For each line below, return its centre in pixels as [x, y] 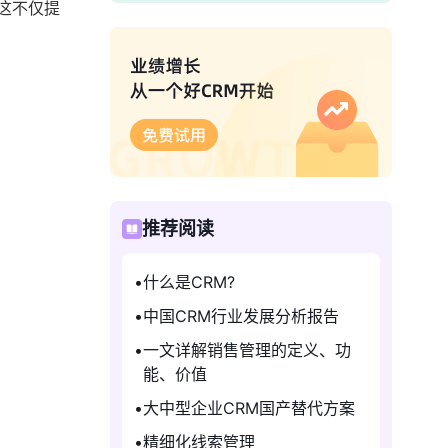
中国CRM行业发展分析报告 [241, 316]
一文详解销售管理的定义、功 [247, 350]
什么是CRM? [189, 282]
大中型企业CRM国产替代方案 [249, 408]
